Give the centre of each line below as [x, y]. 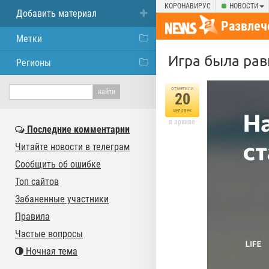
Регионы [34, 63]
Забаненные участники [62, 199]
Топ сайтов [37, 182]
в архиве [182, 122]
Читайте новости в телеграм [72, 147]
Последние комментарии [77, 129]
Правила [32, 216]
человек [182, 110]
